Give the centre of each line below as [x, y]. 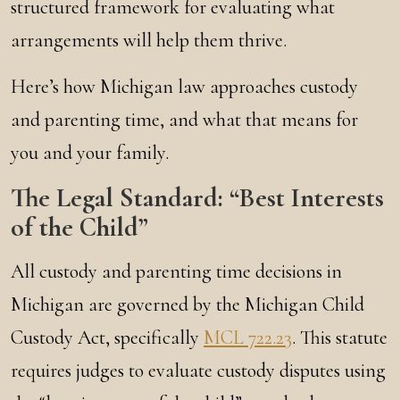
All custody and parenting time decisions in [176, 271]
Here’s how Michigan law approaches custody [184, 87]
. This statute [340, 337]
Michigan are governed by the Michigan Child [187, 304]
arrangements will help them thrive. [149, 40]
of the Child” [79, 227]
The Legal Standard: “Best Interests [197, 198]
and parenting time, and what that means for [184, 120]
